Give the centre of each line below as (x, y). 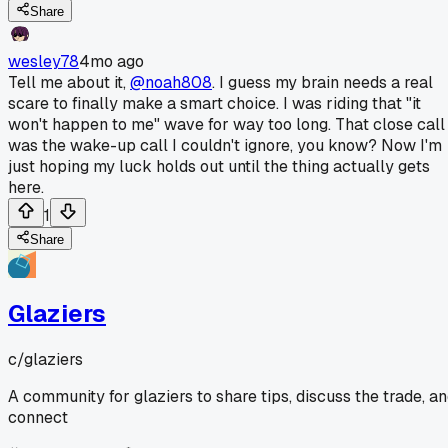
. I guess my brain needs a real (322, 82)
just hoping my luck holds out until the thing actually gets (219, 166)
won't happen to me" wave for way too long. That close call (226, 124)
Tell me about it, (69, 82)
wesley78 (43, 61)
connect (38, 417)
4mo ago (111, 61)
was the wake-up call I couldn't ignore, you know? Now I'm (225, 145)
